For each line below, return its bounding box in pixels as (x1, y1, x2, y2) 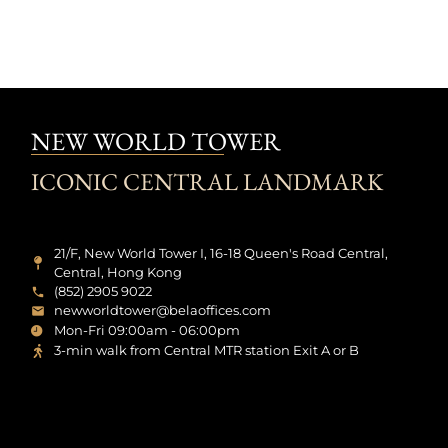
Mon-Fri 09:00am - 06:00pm (53, 322, 240, 338)
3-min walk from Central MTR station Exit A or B (53, 342, 359, 358)
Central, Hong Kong (53, 264, 182, 280)
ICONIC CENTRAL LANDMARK (31, 166, 384, 197)
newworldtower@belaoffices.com (53, 302, 271, 318)
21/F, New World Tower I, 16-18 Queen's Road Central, (53, 245, 388, 261)
